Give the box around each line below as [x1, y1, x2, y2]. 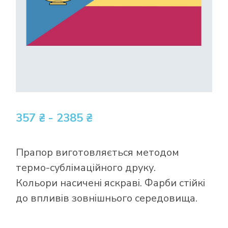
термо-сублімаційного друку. [16, 160, 156, 175]
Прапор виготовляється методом [16, 145, 180, 159]
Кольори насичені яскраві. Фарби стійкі [16, 176, 206, 190]
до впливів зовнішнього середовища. [16, 191, 198, 205]
